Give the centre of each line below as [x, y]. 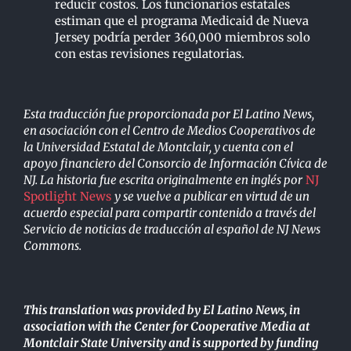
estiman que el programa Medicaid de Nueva [182, 20]
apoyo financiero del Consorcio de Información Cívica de [175, 163]
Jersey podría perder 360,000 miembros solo [183, 37]
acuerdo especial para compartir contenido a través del [170, 212]
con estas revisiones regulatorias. [151, 53]
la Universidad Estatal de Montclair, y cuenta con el [158, 147]
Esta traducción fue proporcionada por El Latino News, [169, 114]
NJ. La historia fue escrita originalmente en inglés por [163, 179]
